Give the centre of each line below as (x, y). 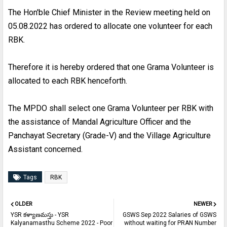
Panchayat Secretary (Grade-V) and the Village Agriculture (109, 135)
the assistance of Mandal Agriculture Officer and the (100, 122)
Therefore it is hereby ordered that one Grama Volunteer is (111, 67)
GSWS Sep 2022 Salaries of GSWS (169, 215)
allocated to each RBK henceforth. (68, 81)
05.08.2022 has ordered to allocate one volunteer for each (110, 26)
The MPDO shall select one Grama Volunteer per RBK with (111, 108)
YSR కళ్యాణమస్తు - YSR (40, 215)
